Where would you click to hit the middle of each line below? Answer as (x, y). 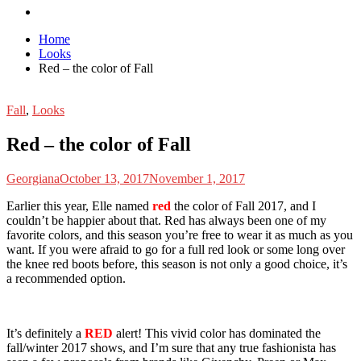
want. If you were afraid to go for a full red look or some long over (176, 249)
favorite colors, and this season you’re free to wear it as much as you (180, 234)
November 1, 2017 (197, 178)
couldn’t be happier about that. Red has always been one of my (166, 220)
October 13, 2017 (104, 178)
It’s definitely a (46, 333)
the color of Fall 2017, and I (245, 205)
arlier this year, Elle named (83, 205)
